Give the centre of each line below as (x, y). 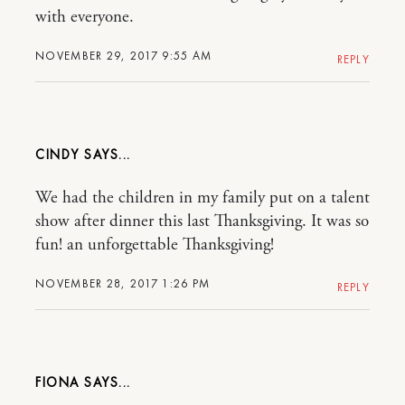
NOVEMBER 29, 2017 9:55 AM (124, 56)
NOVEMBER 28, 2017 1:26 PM (123, 284)
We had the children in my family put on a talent (202, 198)
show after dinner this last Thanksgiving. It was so (202, 222)
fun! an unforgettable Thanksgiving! (155, 245)
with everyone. (85, 18)
